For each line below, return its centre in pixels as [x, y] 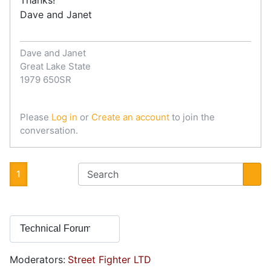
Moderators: [38, 260]
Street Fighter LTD [109, 260]
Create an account [130, 117]
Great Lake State [55, 66]
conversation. [49, 130]
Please [36, 117]
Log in [64, 117]
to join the [192, 117]
